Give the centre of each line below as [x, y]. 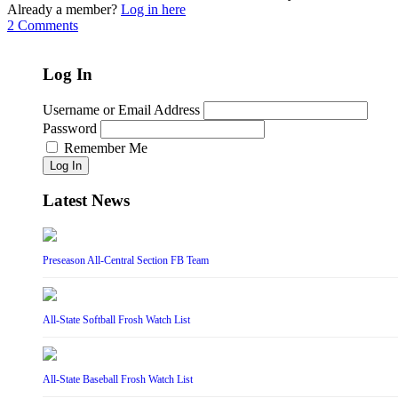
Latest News [86, 201]
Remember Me [106, 147]
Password [70, 128]
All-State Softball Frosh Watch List [116, 320]
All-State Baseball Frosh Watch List [118, 380]
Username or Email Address [121, 109]
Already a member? [64, 10]
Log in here [153, 10]
